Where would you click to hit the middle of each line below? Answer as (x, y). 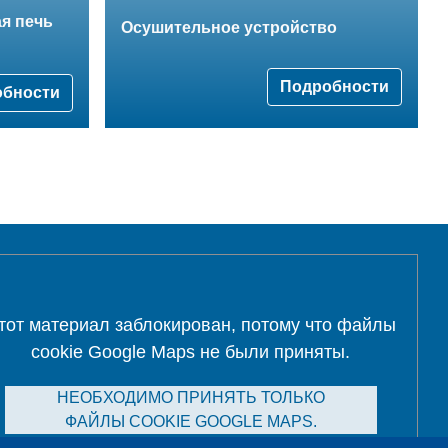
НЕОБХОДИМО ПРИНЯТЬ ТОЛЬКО (190, 398)
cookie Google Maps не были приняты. (191, 352)
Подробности (334, 86)
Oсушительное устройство (229, 27)
